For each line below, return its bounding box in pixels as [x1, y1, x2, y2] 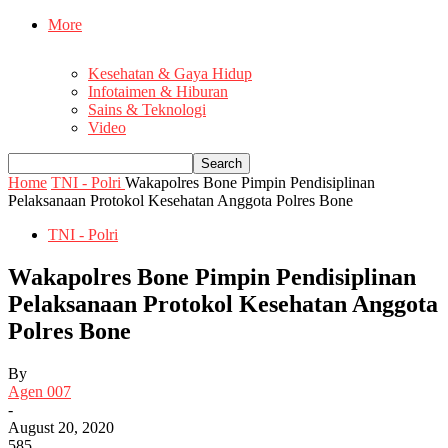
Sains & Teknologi [88, 101, 206, 119]
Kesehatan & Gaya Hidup [88, 65, 252, 83]
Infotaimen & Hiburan [88, 83, 228, 101]
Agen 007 [8, 382, 71, 400]
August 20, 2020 [8, 418, 114, 436]
